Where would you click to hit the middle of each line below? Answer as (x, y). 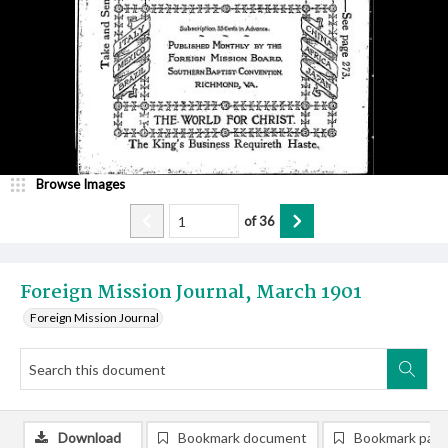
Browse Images (80, 184)
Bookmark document (242, 437)
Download (89, 437)
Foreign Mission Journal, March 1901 (191, 293)
